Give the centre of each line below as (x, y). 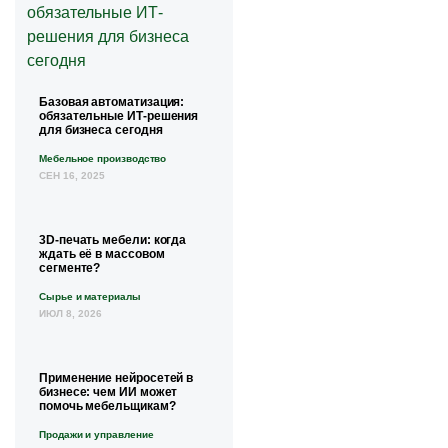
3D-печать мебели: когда (113, 239)
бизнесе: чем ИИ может (108, 391)
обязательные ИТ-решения (119, 115)
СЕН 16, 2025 (72, 175)
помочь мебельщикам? (107, 405)
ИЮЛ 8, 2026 (70, 313)
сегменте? (70, 267)
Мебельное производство (103, 158)
